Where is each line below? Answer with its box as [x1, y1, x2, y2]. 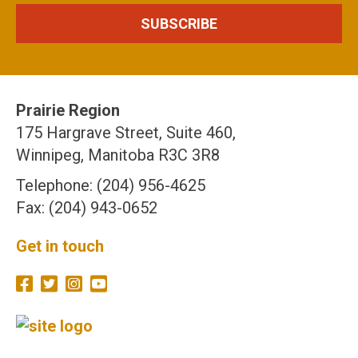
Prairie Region [16, 101, 120, 121]
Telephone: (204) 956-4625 [16, 176, 205, 196]
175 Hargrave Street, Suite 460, [16, 123, 236, 143]
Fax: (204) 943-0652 [16, 198, 157, 218]
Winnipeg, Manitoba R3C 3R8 [16, 145, 220, 165]
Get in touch [16, 237, 104, 257]
